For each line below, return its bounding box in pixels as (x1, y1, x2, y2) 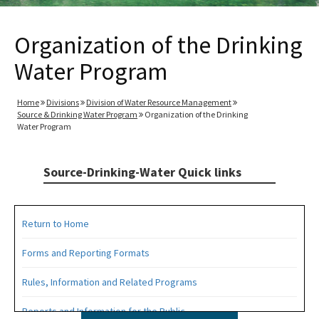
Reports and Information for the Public (22, 304, 185, 318)
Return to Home (22, 216, 89, 230)
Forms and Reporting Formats (22, 246, 150, 259)
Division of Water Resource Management (86, 96, 231, 108)
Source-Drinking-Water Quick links (43, 163, 241, 180)
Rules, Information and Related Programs (22, 275, 197, 288)
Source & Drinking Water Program (17, 108, 137, 120)
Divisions (46, 96, 79, 108)
